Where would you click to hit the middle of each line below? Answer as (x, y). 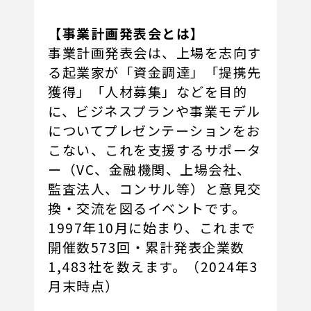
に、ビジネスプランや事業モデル (154, 111)
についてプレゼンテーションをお (154, 131)
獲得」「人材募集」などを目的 (148, 92)
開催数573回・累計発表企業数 (146, 247)
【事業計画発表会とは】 (126, 34)
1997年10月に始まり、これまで (152, 228)
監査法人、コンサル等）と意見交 (155, 189)
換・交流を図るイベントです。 (147, 209)
